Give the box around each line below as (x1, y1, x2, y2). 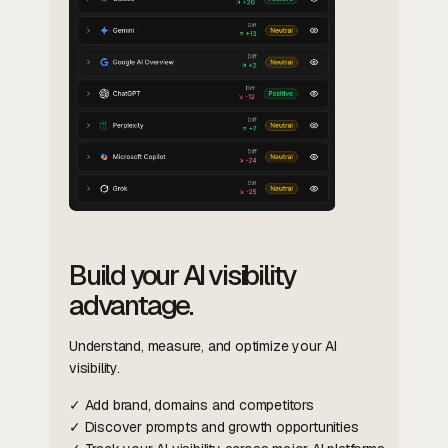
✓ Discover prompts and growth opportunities (69, 417, 359, 436)
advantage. (69, 286, 193, 323)
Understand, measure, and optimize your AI (69, 336, 337, 355)
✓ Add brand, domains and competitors (69, 395, 314, 414)
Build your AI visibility (69, 256, 296, 293)
